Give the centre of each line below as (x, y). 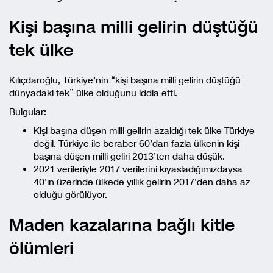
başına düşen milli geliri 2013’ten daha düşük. (129, 157)
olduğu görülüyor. (70, 195)
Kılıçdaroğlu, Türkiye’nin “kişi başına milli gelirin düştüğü (125, 80)
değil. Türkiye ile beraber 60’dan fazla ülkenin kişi (136, 144)
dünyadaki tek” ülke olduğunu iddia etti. (93, 93)
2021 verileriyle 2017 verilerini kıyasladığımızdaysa (138, 169)
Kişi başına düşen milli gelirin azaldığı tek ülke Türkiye (144, 131)
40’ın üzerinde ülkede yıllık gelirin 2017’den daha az (142, 182)
